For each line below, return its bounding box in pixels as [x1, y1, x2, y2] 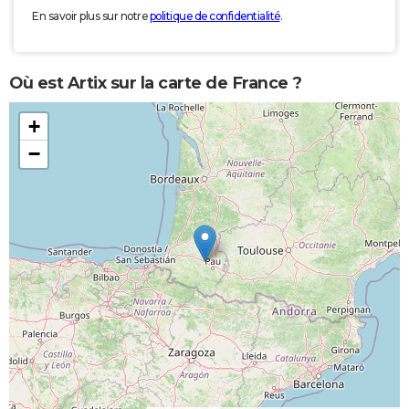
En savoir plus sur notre [32, 9, 150, 24]
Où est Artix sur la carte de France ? [9, 72, 302, 93]
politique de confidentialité [149, 9, 280, 24]
